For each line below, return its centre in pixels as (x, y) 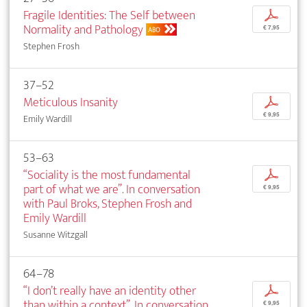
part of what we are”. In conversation (112, 189)
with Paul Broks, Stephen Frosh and (108, 204)
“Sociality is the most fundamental (107, 175)
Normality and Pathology (83, 29)
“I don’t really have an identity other (110, 291)
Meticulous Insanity (71, 102)
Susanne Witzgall (56, 234)
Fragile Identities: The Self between (109, 15)
